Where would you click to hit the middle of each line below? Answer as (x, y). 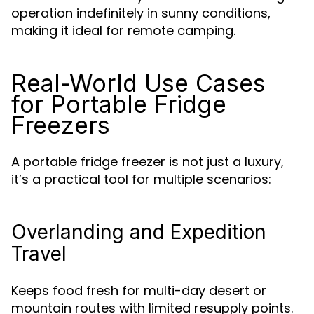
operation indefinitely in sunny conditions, (141, 13)
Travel (39, 254)
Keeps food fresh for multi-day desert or (139, 291)
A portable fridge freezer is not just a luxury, (148, 162)
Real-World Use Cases (138, 83)
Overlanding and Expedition (139, 232)
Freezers (61, 125)
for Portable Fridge (119, 104)
